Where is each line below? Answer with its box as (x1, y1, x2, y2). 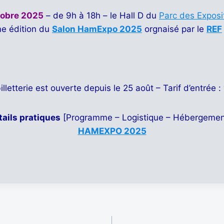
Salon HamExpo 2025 (52, 24, 142, 34)
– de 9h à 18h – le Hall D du (43, 10, 159, 21)
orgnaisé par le (142, 24, 206, 34)
